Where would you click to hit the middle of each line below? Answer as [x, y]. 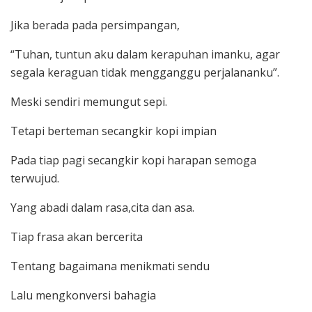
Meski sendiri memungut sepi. [89, 102]
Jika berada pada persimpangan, [95, 25]
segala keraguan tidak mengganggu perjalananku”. [145, 73]
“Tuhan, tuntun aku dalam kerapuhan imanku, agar [145, 55]
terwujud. [35, 179]
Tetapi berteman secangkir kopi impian [114, 131]
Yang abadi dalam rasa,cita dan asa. [102, 208]
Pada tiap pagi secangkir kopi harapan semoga [133, 161]
